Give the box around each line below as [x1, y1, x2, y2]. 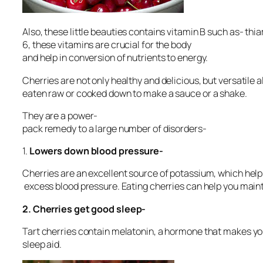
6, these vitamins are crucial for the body [22, 38, 191, 52]
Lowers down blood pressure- [29, 144, 164, 158]
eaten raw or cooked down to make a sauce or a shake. [22, 86, 247, 100]
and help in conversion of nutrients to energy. [22, 51, 208, 65]
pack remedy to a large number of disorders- [22, 122, 207, 135]
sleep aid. [22, 237, 62, 251]
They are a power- [22, 109, 98, 122]
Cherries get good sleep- [32, 202, 146, 215]
